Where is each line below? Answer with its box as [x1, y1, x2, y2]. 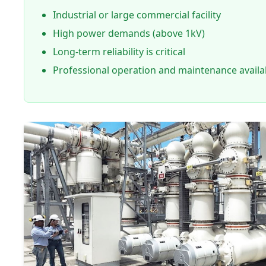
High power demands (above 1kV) [53, 27, 205, 40]
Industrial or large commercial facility [53, 8, 221, 22]
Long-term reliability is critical [53, 45, 185, 59]
